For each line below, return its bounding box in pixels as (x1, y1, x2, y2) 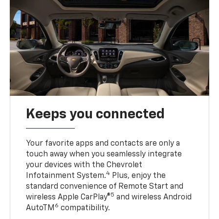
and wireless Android (114, 194, 192, 202)
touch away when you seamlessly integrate (26, 151, 182, 159)
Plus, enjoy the (110, 172, 166, 180)
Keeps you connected (26, 108, 165, 122)
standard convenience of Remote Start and (26, 183, 184, 191)
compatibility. (59, 204, 110, 213)
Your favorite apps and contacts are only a (26, 140, 180, 148)
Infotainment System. (26, 172, 107, 180)
